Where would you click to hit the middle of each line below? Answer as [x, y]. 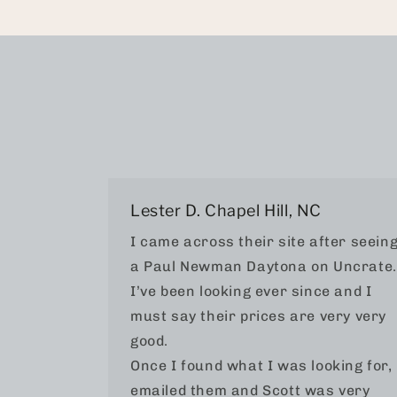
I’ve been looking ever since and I [251, 291]
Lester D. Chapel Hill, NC [226, 210]
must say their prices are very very [259, 315]
